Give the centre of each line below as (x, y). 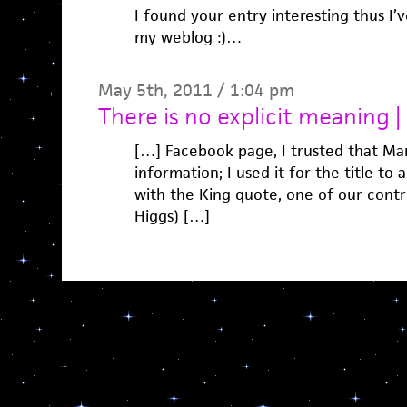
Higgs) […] (172, 216)
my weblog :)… (188, 37)
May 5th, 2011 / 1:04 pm (196, 90)
